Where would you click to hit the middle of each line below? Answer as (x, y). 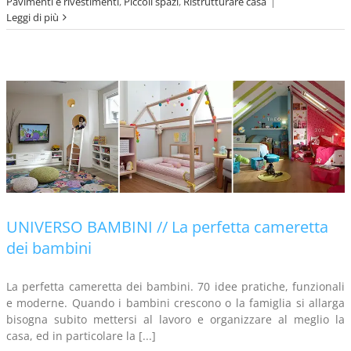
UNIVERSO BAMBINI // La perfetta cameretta (167, 226)
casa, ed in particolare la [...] (81, 335)
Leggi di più (33, 18)
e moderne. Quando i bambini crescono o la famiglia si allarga (175, 302)
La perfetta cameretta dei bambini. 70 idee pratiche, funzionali (175, 286)
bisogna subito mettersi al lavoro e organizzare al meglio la (175, 319)
